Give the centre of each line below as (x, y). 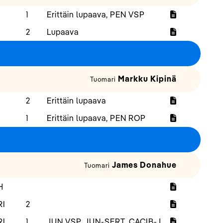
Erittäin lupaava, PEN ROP (96, 118)
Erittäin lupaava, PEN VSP (96, 15)
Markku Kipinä (147, 79)
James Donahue (144, 165)
